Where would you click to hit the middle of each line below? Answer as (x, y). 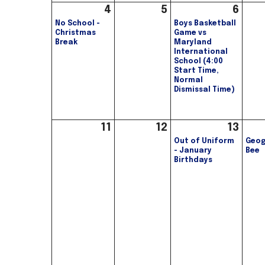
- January (193, 151)
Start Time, (196, 71)
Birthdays (193, 161)
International (201, 52)
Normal (188, 81)
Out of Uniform (204, 142)
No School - (77, 24)
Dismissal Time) (204, 90)
